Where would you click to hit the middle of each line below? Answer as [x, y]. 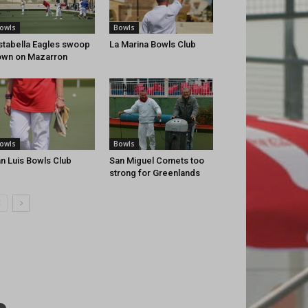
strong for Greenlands [154, 173]
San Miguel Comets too [156, 161]
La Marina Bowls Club [152, 45]
